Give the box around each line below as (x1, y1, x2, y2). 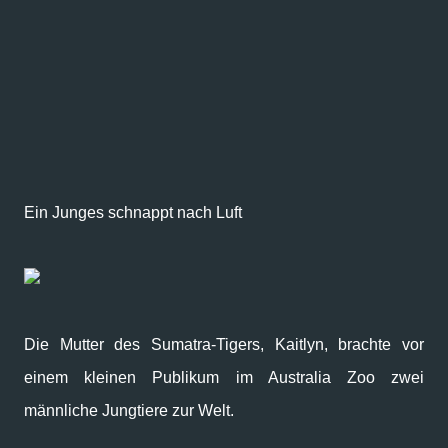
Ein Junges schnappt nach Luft (24, 204, 242, 221)
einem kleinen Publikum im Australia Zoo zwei (24, 369, 424, 386)
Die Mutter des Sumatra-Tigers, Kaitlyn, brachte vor (24, 336, 424, 353)
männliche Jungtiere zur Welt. (24, 402, 234, 419)
